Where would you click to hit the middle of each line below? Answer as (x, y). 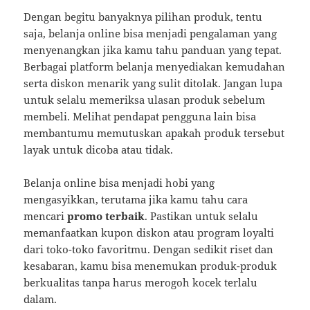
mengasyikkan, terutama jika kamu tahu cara (136, 200)
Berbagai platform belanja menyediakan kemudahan (155, 67)
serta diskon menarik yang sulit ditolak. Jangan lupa (153, 83)
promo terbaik (106, 216)
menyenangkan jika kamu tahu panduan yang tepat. (153, 50)
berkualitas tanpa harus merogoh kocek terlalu (141, 283)
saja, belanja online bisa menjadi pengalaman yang (151, 34)
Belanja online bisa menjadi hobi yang (119, 183)
